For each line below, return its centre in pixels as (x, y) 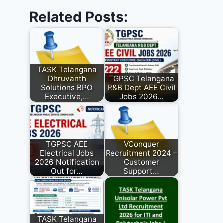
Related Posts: (79, 17)
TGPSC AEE (67, 144)
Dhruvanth (67, 78)
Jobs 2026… (141, 96)
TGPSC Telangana (142, 78)
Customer (141, 162)
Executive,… (67, 96)
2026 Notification (67, 162)
